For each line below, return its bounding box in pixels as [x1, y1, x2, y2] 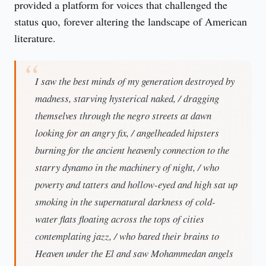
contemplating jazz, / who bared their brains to [35, 229, 219, 243]
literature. [14, 31, 56, 45]
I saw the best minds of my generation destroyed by [35, 74, 235, 88]
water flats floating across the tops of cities [35, 212, 204, 226]
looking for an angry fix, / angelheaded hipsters [35, 126, 219, 140]
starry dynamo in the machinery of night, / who [35, 160, 219, 174]
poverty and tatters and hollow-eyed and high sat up [35, 178, 237, 191]
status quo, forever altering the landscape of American [14, 14, 247, 28]
